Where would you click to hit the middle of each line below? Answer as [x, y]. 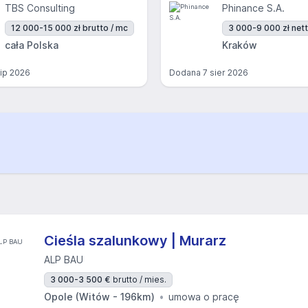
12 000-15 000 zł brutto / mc [69, 28]
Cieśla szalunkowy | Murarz [135, 241]
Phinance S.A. [253, 8]
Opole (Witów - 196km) [99, 297]
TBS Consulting [40, 8]
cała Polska [32, 45]
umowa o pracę [204, 297]
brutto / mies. [140, 279]
